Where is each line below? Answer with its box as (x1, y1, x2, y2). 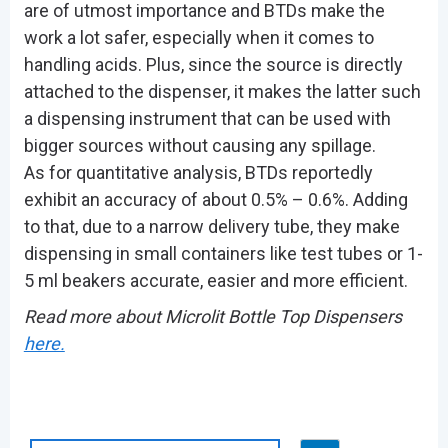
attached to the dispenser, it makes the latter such (23, 81, 421, 103)
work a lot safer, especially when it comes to (23, 27, 374, 49)
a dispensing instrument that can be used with (23, 108, 391, 130)
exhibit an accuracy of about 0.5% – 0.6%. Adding (23, 189, 408, 211)
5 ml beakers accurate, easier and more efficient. (23, 270, 408, 292)
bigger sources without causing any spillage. (23, 135, 376, 157)
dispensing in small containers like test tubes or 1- (23, 243, 423, 265)
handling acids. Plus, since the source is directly (23, 54, 403, 76)
